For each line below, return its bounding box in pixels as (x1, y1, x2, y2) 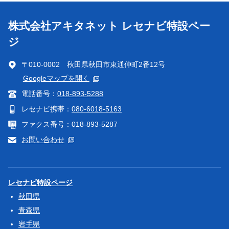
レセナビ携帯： (21, 105, 72, 113)
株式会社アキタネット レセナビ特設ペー (8, 20, 210, 32)
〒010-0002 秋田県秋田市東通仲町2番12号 (21, 60, 166, 69)
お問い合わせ (21, 135, 65, 144)
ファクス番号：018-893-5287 (21, 120, 118, 128)
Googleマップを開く (22, 74, 89, 83)
